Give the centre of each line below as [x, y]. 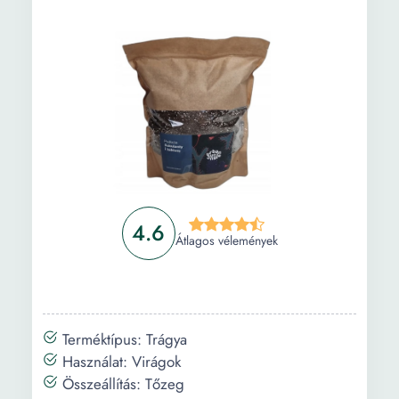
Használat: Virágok [119, 362]
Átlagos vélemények [226, 240]
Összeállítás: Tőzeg [121, 384]
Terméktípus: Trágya [122, 339]
